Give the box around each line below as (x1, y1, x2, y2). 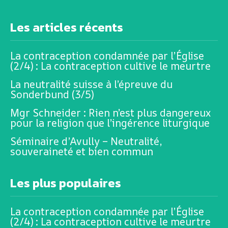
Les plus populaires (10, 174, 121, 192)
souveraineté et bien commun (10, 145, 153, 158)
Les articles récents (10, 18, 123, 36)
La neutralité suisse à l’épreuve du (10, 77, 173, 91)
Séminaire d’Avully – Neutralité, (10, 134, 162, 148)
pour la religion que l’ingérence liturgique (10, 116, 210, 130)
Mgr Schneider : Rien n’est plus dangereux (10, 106, 211, 120)
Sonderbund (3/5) (10, 88, 94, 101)
